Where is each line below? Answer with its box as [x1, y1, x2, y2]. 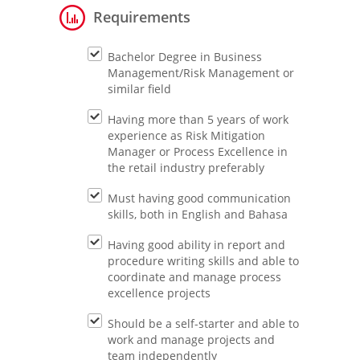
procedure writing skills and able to [108, 253, 299, 268]
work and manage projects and [108, 332, 275, 347]
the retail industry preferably [108, 160, 264, 175]
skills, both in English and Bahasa [108, 207, 288, 222]
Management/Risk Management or [108, 65, 294, 80]
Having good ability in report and [108, 237, 285, 252]
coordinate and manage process [108, 269, 281, 284]
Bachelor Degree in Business [108, 49, 262, 64]
